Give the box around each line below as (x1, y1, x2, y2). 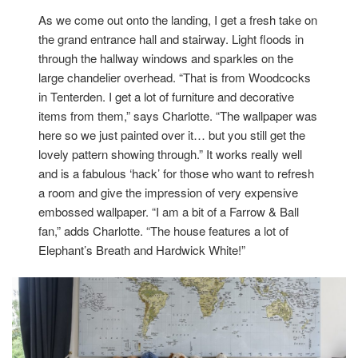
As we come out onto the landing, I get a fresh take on (38, 10, 318, 28)
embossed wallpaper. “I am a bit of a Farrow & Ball (38, 202, 300, 220)
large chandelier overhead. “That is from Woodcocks (38, 68, 312, 86)
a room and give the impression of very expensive (38, 183, 299, 201)
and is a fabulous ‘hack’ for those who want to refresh (38, 164, 315, 181)
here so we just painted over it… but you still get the (38, 125, 306, 143)
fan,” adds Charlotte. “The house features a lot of (38, 221, 289, 239)
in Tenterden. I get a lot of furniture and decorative (38, 87, 295, 105)
